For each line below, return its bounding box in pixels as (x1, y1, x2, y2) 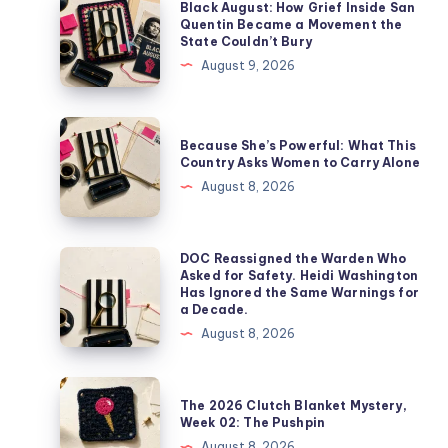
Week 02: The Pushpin (180, 415, 325, 430)
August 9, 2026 (201, 57, 295, 73)
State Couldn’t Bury (180, 33, 312, 49)
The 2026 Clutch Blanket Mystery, (180, 398, 407, 413)
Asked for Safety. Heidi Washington (180, 268, 419, 283)
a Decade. (180, 302, 249, 317)
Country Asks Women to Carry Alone (180, 155, 420, 170)
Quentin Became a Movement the (180, 16, 403, 32)
